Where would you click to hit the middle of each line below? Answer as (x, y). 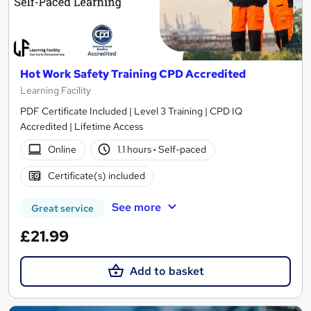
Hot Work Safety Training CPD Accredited (133, 74)
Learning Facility (56, 90)
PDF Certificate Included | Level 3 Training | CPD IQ (131, 111)
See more (136, 207)
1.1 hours (136, 150)
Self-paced (182, 150)
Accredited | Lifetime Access (82, 126)
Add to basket (167, 271)
